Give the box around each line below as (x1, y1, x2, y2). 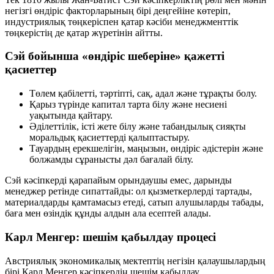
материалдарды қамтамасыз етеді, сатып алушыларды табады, (5, 197, 264, 208)
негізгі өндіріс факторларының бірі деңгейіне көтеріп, (5, 5, 231, 16)
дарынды (194, 175, 232, 186)
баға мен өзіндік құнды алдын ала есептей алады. (5, 208, 211, 219)
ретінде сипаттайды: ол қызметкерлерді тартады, (46, 186, 252, 197)
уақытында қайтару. (29, 110, 113, 121)
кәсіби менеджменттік (146, 16, 239, 27)
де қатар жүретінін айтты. (53, 27, 163, 38)
